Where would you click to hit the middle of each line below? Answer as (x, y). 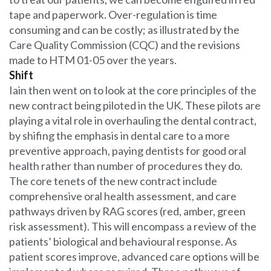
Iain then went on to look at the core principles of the (133, 90)
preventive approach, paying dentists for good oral (128, 151)
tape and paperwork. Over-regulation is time (113, 15)
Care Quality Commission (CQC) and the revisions (125, 45)
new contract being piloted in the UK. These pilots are (135, 105)
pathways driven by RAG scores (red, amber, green (127, 211)
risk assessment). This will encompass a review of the (133, 226)
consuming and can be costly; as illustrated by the (124, 30)
